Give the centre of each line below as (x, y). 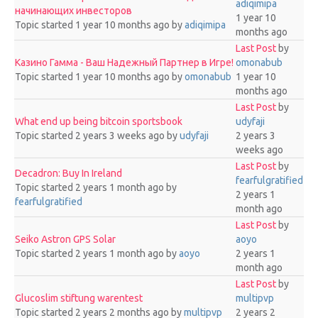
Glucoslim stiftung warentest (79, 298)
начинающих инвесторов (73, 11)
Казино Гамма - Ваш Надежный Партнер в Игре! (124, 62)
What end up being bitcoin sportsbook (99, 121)
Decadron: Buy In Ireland (68, 173)
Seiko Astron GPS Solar (65, 239)
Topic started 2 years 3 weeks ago (91, 136)
